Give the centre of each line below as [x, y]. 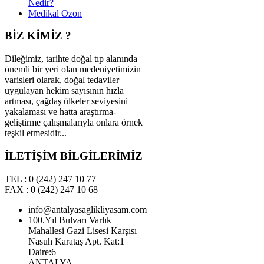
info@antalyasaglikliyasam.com [88, 209]
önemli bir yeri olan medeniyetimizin [73, 70]
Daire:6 [42, 252]
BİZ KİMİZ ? [38, 36]
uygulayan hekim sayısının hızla [64, 91]
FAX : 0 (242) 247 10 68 [51, 189]
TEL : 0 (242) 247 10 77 [50, 179]
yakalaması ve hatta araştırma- [60, 112]
